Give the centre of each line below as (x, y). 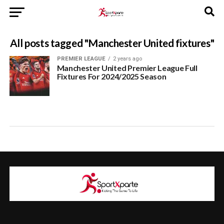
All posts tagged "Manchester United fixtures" (112, 43)
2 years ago (127, 59)
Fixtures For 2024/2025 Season (111, 76)
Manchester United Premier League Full (127, 68)
